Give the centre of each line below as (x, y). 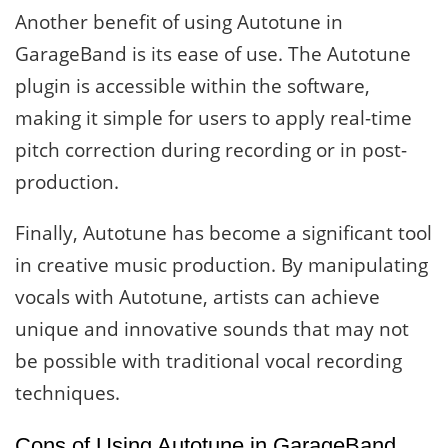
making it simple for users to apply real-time (213, 118)
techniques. (67, 393)
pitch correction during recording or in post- (211, 150)
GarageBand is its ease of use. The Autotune (213, 54)
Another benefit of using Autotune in (179, 22)
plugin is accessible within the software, (192, 86)
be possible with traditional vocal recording (208, 361)
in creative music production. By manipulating (221, 265)
